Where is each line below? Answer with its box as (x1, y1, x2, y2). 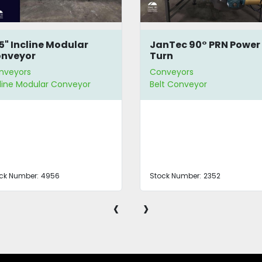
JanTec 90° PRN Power (149, 37, 260, 51)
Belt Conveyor (149, 78, 207, 91)
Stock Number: (149, 171, 201, 181)
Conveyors (149, 66, 194, 78)
